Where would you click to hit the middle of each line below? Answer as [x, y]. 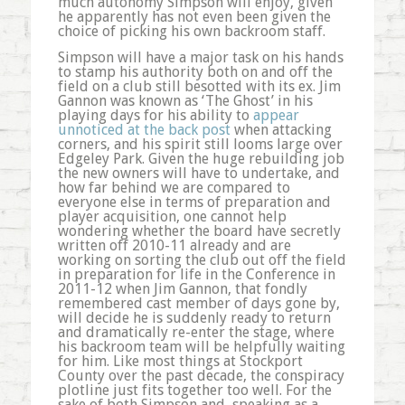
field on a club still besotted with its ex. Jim [199, 87]
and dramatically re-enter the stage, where [196, 333]
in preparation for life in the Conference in [196, 275]
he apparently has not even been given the [194, 16]
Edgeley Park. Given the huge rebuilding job [201, 159]
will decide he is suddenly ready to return [194, 318]
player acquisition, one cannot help [172, 217]
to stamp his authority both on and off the [195, 72]
